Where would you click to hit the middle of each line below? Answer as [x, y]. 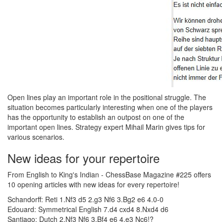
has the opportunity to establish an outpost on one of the [96, 117]
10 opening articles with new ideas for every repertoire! [93, 184]
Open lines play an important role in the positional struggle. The [107, 97]
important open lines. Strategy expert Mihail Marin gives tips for [106, 127]
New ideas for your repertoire [83, 158]
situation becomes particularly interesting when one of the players [110, 107]
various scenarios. [37, 137]
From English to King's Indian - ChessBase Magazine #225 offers [109, 174]
